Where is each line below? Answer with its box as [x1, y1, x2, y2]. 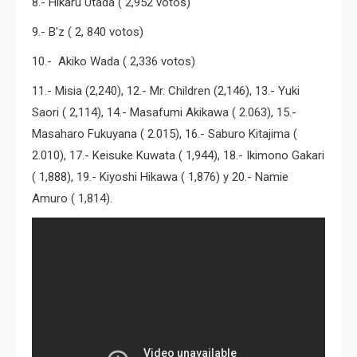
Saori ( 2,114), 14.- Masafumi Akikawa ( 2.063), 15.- [32, 104, 296, 120]
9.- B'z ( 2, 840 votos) [32, 24, 143, 39]
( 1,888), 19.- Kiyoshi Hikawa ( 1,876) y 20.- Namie [32, 169, 288, 184]
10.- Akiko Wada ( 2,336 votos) [32, 53, 195, 69]
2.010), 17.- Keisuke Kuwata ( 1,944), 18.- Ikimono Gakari [32, 147, 324, 163]
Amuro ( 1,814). [32, 190, 112, 206]
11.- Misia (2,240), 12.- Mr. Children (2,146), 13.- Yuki [32, 83, 300, 98]
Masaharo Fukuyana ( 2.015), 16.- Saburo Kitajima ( [32, 126, 297, 141]
